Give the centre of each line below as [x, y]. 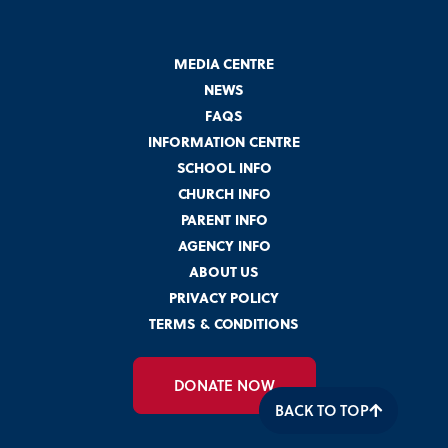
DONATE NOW [224, 385]
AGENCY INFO [224, 246]
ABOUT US [224, 272]
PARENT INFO [224, 220]
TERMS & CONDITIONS [224, 324]
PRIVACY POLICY [224, 298]
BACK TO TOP [322, 410]
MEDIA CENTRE [224, 64]
